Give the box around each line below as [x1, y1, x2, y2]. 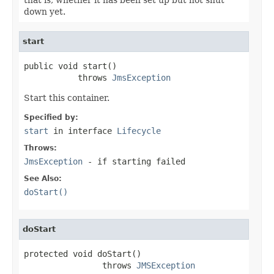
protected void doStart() [24, 248, 141, 259]
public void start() [24, 61, 117, 71]
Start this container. [24, 92, 109, 103]
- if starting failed [83, 156, 185, 166]
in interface [48, 125, 117, 136]
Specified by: [24, 113, 78, 122]
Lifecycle [117, 125, 161, 136]
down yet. [24, 6, 65, 17]
